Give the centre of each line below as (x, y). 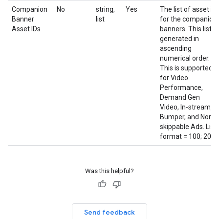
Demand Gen (180, 97)
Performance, (181, 88)
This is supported (186, 68)
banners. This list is (189, 29)
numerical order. (185, 58)
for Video (174, 78)
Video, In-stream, (186, 107)
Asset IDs (26, 29)
